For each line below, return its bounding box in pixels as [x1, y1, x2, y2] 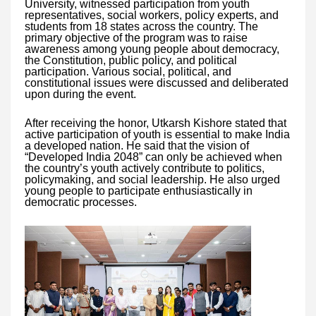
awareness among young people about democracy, [25, 43, 279, 56]
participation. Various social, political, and [25, 66, 231, 78]
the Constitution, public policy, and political [25, 54, 237, 67]
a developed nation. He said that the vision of [25, 140, 249, 152]
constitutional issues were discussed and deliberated [25, 77, 288, 90]
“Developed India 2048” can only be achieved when [25, 151, 282, 164]
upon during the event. [25, 88, 136, 101]
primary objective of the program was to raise [25, 32, 248, 44]
